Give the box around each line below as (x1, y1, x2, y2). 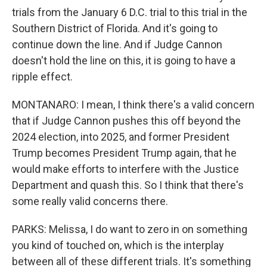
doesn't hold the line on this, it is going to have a (12, 54, 235, 67)
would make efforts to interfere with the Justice (12, 163, 239, 175)
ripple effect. (12, 70, 73, 83)
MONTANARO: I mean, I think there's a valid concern (12, 98, 254, 111)
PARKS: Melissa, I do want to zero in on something (12, 223, 247, 235)
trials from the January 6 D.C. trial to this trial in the (12, 6, 247, 18)
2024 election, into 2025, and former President (12, 131, 229, 143)
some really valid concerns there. (12, 195, 168, 207)
